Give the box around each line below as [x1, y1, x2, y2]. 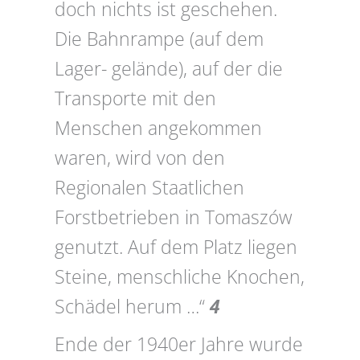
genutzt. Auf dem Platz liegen [55, 235, 297, 260]
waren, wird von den [55, 145, 225, 171]
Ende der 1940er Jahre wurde [55, 332, 303, 358]
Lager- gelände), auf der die [55, 56, 283, 82]
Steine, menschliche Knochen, [55, 264, 305, 290]
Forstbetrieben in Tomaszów [55, 205, 292, 231]
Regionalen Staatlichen [55, 175, 244, 201]
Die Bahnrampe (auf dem [55, 27, 264, 52]
